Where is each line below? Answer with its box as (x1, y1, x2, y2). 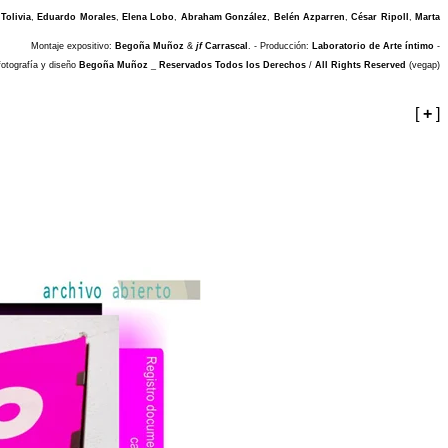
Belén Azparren (273, 12, 346, 22)
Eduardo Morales (37, 12, 116, 22)
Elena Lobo (122, 12, 175, 22)
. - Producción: (248, 41, 312, 51)
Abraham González (180, 12, 268, 22)
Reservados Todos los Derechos (159, 60, 306, 70)
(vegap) (406, 60, 440, 70)
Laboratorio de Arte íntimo (312, 41, 434, 51)
